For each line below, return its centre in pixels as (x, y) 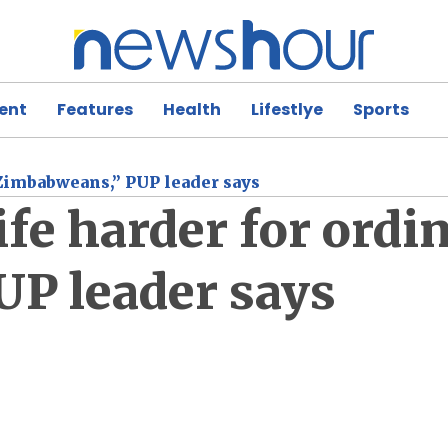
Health (192, 109)
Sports (381, 109)
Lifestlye (287, 109)
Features (95, 109)
